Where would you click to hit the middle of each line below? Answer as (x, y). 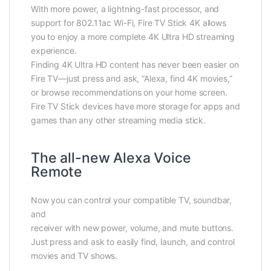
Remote (57, 172)
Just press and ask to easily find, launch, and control (133, 242)
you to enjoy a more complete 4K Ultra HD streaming (133, 37)
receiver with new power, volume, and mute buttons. (132, 228)
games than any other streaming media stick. (118, 120)
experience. (54, 51)
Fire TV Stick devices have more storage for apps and (135, 106)
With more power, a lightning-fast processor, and (125, 9)
